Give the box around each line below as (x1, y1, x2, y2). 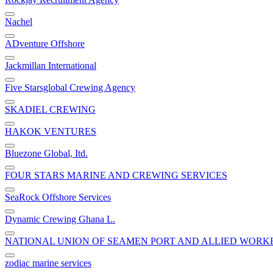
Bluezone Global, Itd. (5, 148, 88, 159)
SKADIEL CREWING (5, 104, 96, 115)
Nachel (5, 16, 32, 27)
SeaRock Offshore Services (5, 192, 111, 203)
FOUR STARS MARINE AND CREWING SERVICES (5, 170, 227, 181)
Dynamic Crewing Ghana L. (5, 214, 115, 225)
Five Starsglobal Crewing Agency (5, 82, 135, 93)
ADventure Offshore (5, 38, 85, 49)
